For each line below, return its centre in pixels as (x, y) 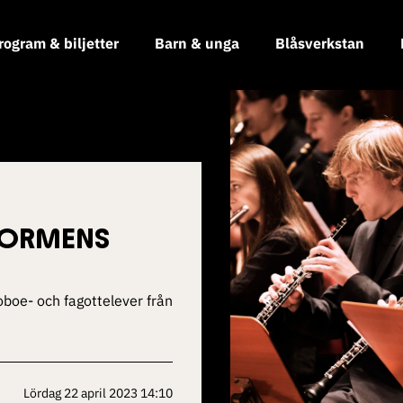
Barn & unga (197, 43)
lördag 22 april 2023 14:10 (101, 393)
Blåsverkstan (320, 43)
